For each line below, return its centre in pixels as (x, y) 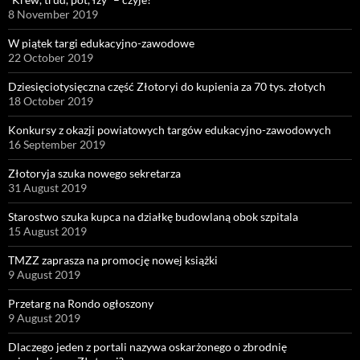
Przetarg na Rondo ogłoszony (81, 303)
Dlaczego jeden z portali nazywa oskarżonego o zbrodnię (147, 346)
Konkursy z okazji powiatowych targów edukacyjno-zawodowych (170, 129)
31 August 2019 (47, 187)
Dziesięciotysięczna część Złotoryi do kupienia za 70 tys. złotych (167, 86)
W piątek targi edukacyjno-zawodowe (101, 43)
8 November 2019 (53, 14)
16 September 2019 (57, 144)
